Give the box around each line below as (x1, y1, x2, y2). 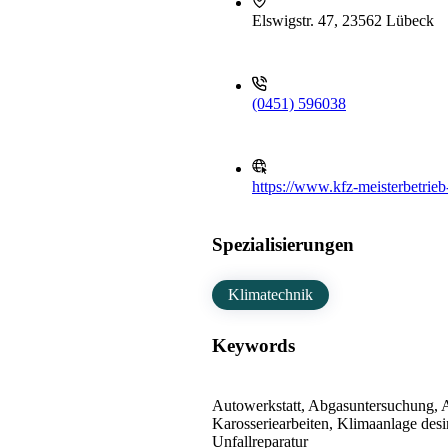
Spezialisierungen (212, 234, 354, 256)
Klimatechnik (228, 286, 313, 304)
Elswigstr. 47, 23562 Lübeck (252, 12, 434, 30)
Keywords (212, 335, 295, 357)
